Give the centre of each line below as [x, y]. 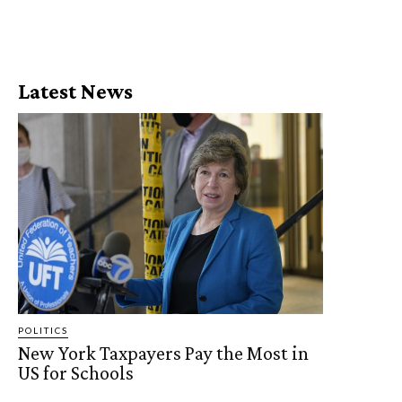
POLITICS [43, 331]
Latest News [75, 91]
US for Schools [76, 373]
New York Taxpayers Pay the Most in [163, 354]
